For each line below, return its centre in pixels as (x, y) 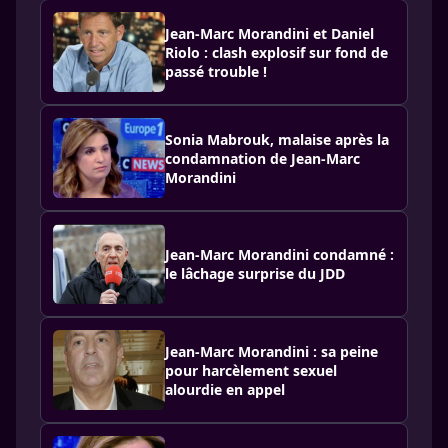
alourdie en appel (225, 389)
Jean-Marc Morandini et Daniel (269, 33)
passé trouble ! (216, 71)
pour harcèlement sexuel (251, 370)
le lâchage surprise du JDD (255, 274)
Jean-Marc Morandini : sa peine (271, 351)
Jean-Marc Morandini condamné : (279, 255)
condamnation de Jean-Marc (262, 158)
